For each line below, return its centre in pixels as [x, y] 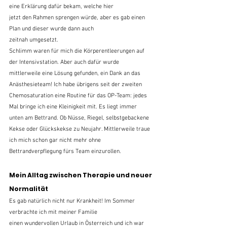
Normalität [29, 188]
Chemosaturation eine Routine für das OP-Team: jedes [79, 96]
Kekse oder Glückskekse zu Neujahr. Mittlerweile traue [80, 129]
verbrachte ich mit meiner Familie [53, 212]
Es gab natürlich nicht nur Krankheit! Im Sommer [73, 201]
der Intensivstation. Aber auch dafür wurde [65, 62]
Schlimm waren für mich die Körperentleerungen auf [78, 51]
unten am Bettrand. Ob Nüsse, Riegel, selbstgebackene [80, 118]
